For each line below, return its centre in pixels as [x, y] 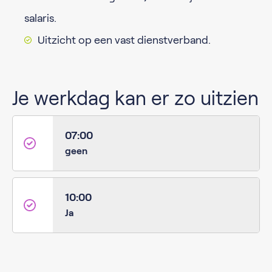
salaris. [40, 18]
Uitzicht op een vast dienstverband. [124, 40]
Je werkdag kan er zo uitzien [135, 98]
